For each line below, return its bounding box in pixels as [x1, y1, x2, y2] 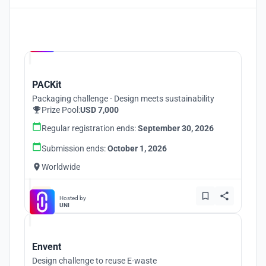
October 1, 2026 [107, 144, 167, 153]
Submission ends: [42, 144, 107, 153]
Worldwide [42, 162, 80, 172]
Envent [32, 241, 61, 252]
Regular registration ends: [42, 123, 138, 133]
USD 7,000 [80, 105, 119, 115]
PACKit [32, 79, 61, 90]
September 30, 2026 [138, 123, 214, 133]
